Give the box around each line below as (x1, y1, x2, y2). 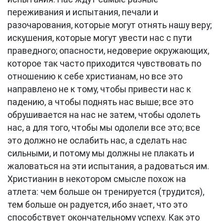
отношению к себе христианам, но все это (7, 72, 183, 81)
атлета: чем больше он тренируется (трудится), (7, 187, 204, 197)
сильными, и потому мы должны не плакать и (7, 148, 194, 158)
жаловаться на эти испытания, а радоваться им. (7, 161, 209, 171)
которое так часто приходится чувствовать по (7, 59, 201, 69)
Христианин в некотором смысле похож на (7, 174, 186, 184)
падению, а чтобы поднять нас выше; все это (7, 97, 193, 107)
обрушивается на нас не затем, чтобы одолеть (7, 110, 200, 120)
